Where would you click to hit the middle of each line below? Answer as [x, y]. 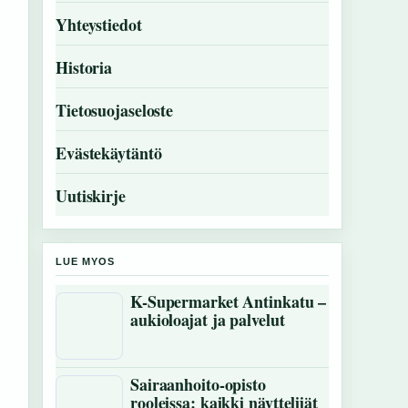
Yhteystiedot [99, 25]
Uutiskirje [91, 196]
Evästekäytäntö [109, 153]
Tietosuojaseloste [115, 110]
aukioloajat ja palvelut [208, 320]
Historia [84, 67]
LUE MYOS [85, 261]
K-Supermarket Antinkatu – [229, 301]
